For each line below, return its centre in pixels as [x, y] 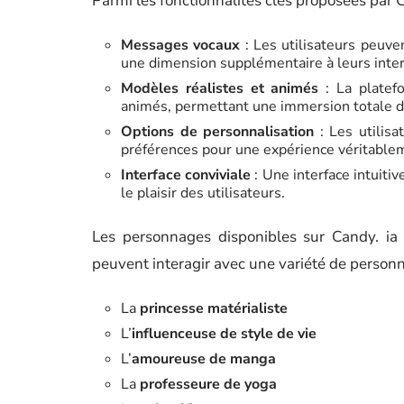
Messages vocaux [181, 45]
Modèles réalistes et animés [220, 88]
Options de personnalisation [218, 132]
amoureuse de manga [204, 359]
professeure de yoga [208, 384]
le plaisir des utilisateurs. [203, 193]
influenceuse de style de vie [224, 334]
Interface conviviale [186, 175]
